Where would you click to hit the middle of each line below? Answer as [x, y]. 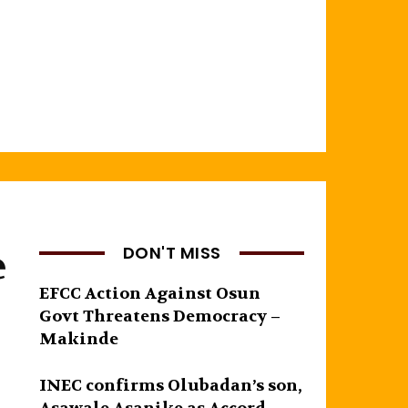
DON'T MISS [172, 252]
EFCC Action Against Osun [150, 293]
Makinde [79, 339]
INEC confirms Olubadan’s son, [171, 385]
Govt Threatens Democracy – [160, 316]
